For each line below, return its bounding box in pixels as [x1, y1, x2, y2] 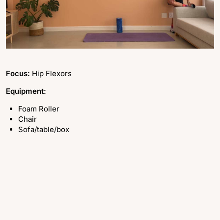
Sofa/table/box [18, 125, 69, 135]
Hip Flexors [32, 69, 72, 79]
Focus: [6, 69, 32, 79]
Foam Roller [18, 104, 59, 114]
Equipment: [6, 86, 46, 96]
